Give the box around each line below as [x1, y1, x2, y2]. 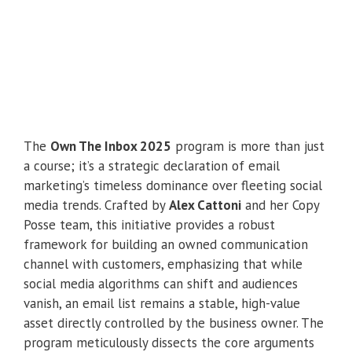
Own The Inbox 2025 [50, 137, 171, 156]
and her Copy [241, 196, 319, 214]
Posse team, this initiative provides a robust [24, 216, 275, 234]
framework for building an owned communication [24, 236, 308, 254]
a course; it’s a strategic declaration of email [24, 157, 280, 175]
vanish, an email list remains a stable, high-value [24, 295, 300, 313]
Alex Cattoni [169, 196, 241, 214]
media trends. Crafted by [24, 196, 169, 214]
